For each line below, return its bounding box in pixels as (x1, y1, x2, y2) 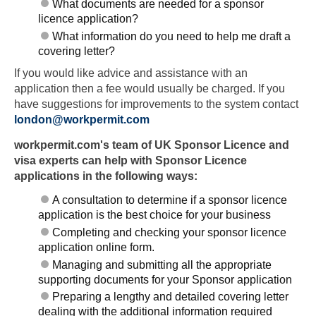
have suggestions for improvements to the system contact (14, 97, 298, 110)
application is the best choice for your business (38, 209, 272, 221)
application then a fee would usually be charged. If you (14, 82, 285, 95)
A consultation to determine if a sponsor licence (52, 194, 288, 207)
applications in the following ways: (14, 169, 197, 182)
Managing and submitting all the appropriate (52, 258, 272, 271)
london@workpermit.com (14, 113, 150, 126)
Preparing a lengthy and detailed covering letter (52, 291, 289, 303)
